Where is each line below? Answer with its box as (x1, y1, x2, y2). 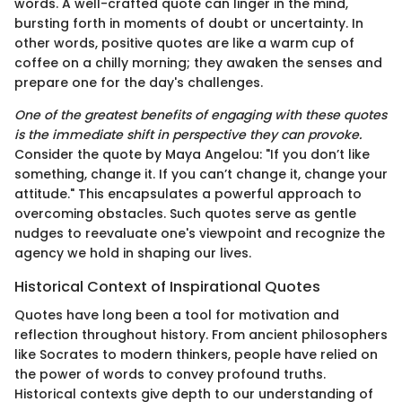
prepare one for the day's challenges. (14, 74, 263, 92)
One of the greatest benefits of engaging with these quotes (14, 106, 387, 125)
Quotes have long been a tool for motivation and (14, 306, 339, 325)
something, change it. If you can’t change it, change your (14, 165, 388, 184)
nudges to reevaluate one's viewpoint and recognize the (14, 224, 385, 243)
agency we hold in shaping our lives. (14, 244, 251, 263)
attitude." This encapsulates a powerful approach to (14, 185, 362, 204)
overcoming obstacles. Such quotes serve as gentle (14, 205, 356, 223)
